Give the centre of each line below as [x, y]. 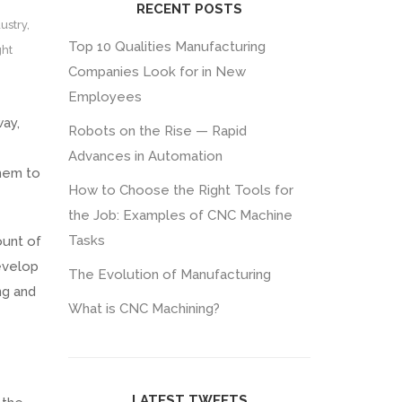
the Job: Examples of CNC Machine [180, 215]
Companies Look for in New [157, 72]
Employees [105, 97]
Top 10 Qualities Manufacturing [167, 47]
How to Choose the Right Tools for [181, 190]
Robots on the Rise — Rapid [157, 131]
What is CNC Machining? [144, 309]
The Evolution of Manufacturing [170, 275]
